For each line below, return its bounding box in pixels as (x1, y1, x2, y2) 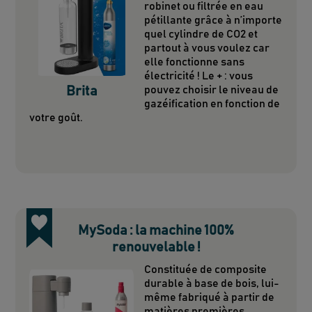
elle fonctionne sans (144, 56, 245, 68)
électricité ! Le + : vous (144, 70, 253, 81)
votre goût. (29, 111, 84, 123)
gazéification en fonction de (144, 97, 281, 109)
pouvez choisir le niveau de (144, 84, 279, 95)
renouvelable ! (111, 240, 201, 254)
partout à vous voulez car (144, 42, 270, 54)
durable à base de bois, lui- (144, 277, 280, 289)
